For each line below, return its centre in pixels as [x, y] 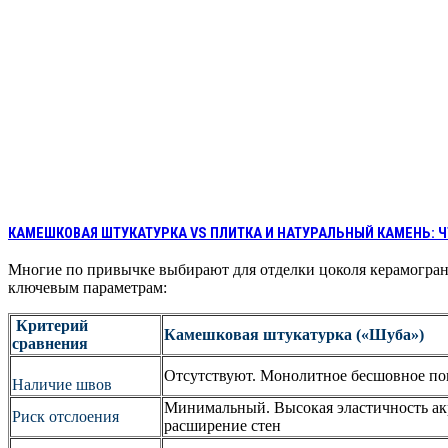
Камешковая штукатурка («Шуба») [294, 334]
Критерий [52, 325]
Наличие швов [62, 384]
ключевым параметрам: [87, 287]
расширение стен [222, 425]
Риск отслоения [65, 416]
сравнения [50, 343]
